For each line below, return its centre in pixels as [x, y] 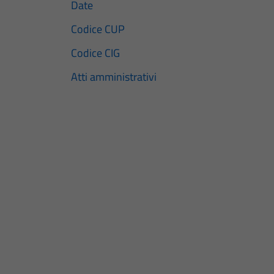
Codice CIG [95, 53]
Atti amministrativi [114, 77]
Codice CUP [98, 29]
